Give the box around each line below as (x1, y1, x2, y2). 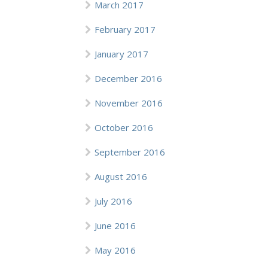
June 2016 (95, 220, 136, 232)
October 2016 (95, 121, 153, 133)
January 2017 (95, 48, 148, 60)
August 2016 (95, 170, 147, 182)
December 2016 (95, 72, 162, 84)
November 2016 (95, 97, 163, 109)
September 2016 (95, 146, 165, 158)
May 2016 (95, 244, 136, 256)
